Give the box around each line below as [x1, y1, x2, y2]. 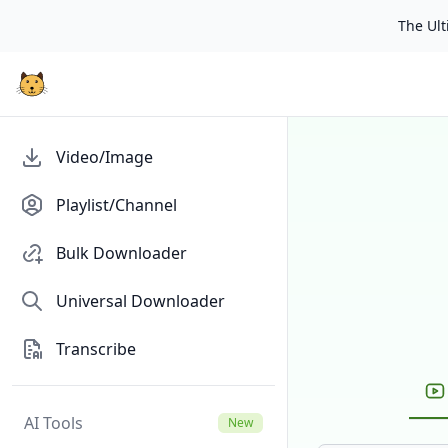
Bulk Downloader [56, 242, 187, 264]
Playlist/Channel [56, 194, 177, 216]
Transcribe [56, 338, 136, 360]
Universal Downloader [56, 290, 225, 312]
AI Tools [24, 412, 83, 434]
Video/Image [56, 146, 153, 168]
